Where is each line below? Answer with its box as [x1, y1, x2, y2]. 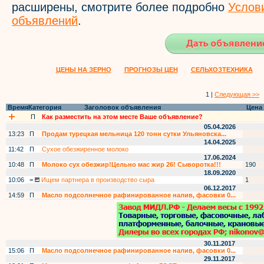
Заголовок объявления [82, 104, 161, 111]
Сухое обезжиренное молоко [42, 146, 128, 153]
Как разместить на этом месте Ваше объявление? [42, 113, 203, 120]
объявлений [12, 14, 78, 27]
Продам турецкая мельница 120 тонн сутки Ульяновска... [42, 130, 226, 137]
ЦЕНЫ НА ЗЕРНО [55, 66, 111, 73]
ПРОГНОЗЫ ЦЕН [124, 66, 178, 73]
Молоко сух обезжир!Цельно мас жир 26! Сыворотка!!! [42, 161, 221, 168]
